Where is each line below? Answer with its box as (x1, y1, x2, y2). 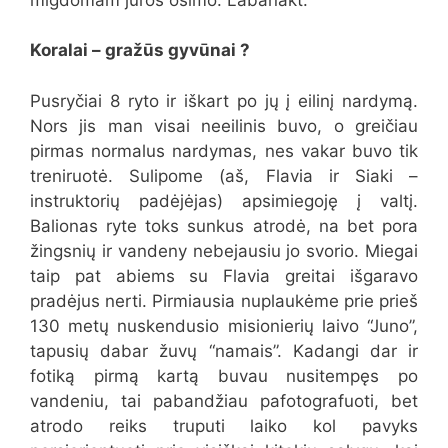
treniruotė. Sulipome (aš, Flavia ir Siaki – (30, 165, 418, 186)
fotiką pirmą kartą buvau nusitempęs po (30, 365, 418, 386)
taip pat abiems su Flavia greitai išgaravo (30, 265, 418, 286)
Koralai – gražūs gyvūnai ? (30, 40, 250, 61)
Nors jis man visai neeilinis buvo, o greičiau (30, 115, 418, 136)
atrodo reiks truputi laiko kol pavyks (30, 415, 418, 436)
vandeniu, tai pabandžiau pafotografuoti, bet (30, 390, 418, 411)
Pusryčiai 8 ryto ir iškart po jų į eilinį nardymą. (30, 90, 418, 111)
